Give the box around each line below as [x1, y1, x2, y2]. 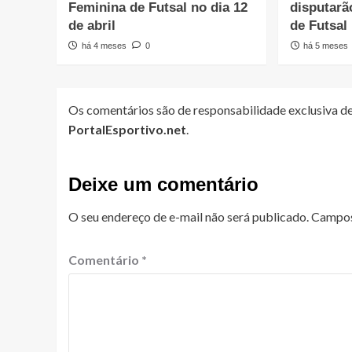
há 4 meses [81, 41, 126, 51]
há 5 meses [303, 41, 349, 51]
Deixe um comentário [68, 174, 258, 196]
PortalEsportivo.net [68, 122, 186, 137]
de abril [68, 18, 115, 34]
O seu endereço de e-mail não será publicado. [68, 209, 309, 225]
